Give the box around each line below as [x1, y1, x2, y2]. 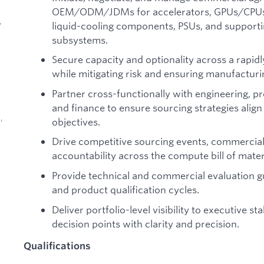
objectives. [52, 115, 100, 128]
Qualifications [24, 240, 91, 252]
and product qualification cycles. [52, 183, 199, 196]
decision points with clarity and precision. [52, 217, 239, 230]
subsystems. [52, 33, 108, 46]
